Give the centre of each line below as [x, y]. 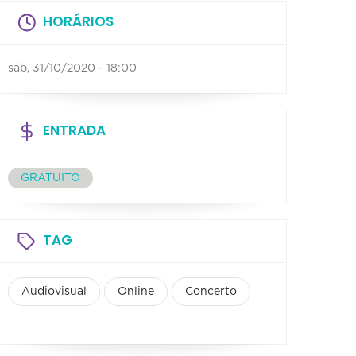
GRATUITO [50, 178]
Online [136, 291]
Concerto [211, 291]
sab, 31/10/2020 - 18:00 [72, 68]
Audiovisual [54, 291]
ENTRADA [74, 130]
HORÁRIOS [78, 21]
